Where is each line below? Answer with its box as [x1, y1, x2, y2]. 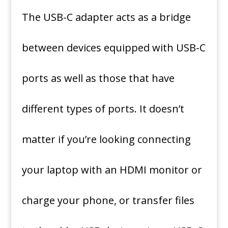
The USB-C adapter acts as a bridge [21, 10, 191, 24]
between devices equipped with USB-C [21, 41, 206, 54]
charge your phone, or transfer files [21, 193, 194, 207]
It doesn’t [139, 102, 184, 116]
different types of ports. [21, 102, 137, 116]
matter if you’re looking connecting [21, 132, 191, 146]
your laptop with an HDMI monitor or [21, 163, 202, 177]
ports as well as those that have [21, 71, 175, 85]
